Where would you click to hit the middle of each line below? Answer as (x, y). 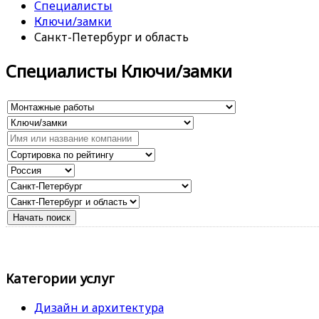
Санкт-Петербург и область (111, 37)
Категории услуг (60, 278)
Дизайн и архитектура (99, 308)
